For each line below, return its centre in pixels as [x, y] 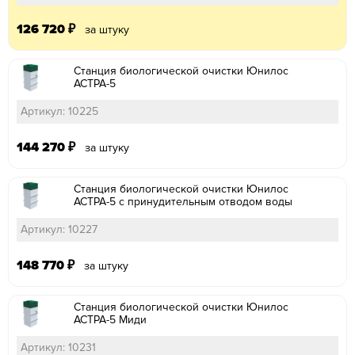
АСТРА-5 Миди [110, 319]
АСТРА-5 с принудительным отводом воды [183, 201]
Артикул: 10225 [59, 111]
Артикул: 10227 [59, 229]
